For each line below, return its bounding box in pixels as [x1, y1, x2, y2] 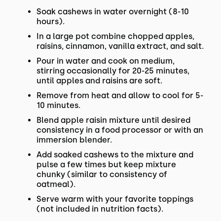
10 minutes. [36, 101, 80, 110]
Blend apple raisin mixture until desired [36, 115, 190, 125]
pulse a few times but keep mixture [36, 160, 176, 169]
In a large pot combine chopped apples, [36, 32, 194, 41]
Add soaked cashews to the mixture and [36, 150, 193, 159]
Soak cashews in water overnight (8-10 [36, 7, 189, 16]
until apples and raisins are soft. [36, 76, 162, 85]
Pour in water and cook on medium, [36, 56, 175, 66]
